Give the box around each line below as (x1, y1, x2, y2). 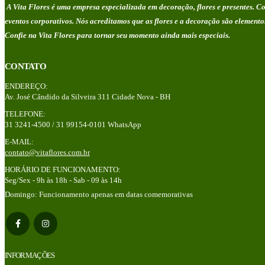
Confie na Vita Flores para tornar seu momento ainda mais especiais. (5, 30, 230, 40)
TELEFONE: (5, 109, 46, 118)
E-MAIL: (5, 137, 34, 146)
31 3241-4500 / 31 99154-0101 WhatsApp (5, 119, 141, 129)
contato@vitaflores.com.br (5, 147, 90, 157)
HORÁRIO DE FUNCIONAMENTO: (5, 164, 121, 174)
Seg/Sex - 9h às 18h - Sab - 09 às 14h (5, 175, 122, 185)
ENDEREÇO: (5, 81, 48, 91)
